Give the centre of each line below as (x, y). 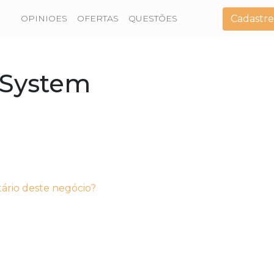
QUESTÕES (153, 18)
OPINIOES (44, 18)
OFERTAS (98, 18)
